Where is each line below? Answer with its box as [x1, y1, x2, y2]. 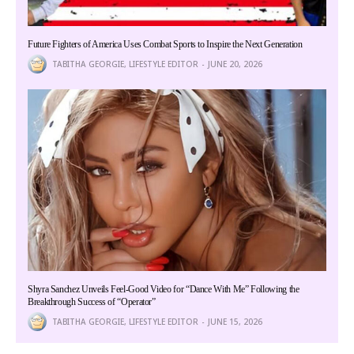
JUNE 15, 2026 [208, 316, 262, 328]
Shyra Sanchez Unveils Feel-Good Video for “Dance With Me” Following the [28, 284, 299, 296]
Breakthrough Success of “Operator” [28, 296, 156, 308]
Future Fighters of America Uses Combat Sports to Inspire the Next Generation [28, 38, 303, 50]
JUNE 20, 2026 [208, 58, 262, 70]
